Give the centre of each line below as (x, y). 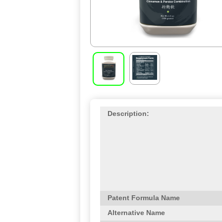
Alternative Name (136, 213)
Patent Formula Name (144, 198)
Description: (128, 113)
